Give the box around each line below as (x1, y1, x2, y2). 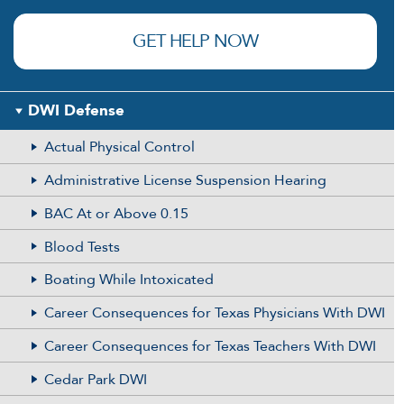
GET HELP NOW (133, 28, 259, 53)
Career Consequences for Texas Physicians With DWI (43, 303, 385, 324)
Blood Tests (43, 236, 120, 257)
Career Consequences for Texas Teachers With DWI (43, 335, 376, 356)
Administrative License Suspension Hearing (43, 170, 326, 190)
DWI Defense (27, 99, 124, 121)
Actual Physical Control (43, 137, 195, 158)
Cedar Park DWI (43, 369, 147, 390)
